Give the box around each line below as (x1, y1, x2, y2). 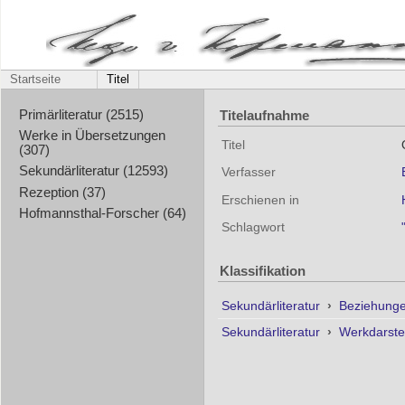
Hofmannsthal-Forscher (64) (18, 205, 186, 221)
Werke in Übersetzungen (18, 128, 165, 144)
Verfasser (221, 165, 276, 179)
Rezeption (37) (18, 184, 106, 200)
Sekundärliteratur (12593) (18, 164, 168, 179)
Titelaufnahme (220, 107, 309, 123)
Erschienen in (221, 193, 299, 207)
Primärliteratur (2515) (18, 107, 144, 122)
